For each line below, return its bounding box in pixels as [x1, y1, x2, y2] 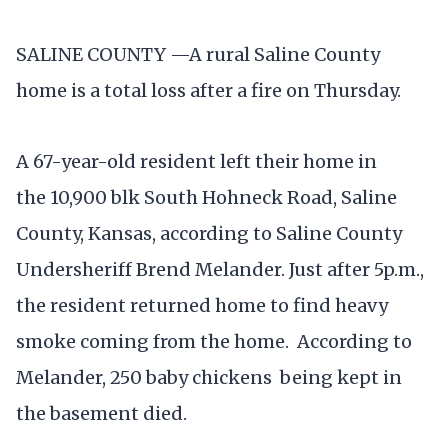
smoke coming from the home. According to [16, 330, 412, 354]
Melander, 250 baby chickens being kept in [16, 366, 402, 390]
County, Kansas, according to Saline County [16, 222, 402, 246]
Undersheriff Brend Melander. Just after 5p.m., [16, 258, 424, 282]
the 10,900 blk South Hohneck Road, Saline [16, 186, 397, 210]
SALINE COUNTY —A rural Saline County [16, 42, 380, 66]
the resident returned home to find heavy [16, 294, 388, 318]
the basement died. [16, 402, 187, 426]
